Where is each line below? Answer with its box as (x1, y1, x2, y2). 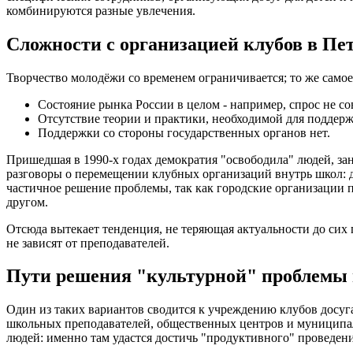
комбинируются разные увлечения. (6, 3, 195, 17)
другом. (6, 195, 48, 209)
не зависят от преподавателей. (6, 236, 169, 250)
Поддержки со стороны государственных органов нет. (38, 125, 330, 139)
